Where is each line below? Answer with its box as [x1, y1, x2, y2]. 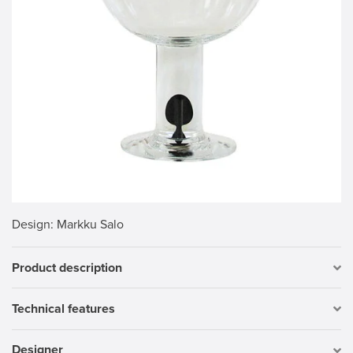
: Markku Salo [50, 217, 124, 232]
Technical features [12, 300, 115, 317]
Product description [12, 259, 122, 276]
